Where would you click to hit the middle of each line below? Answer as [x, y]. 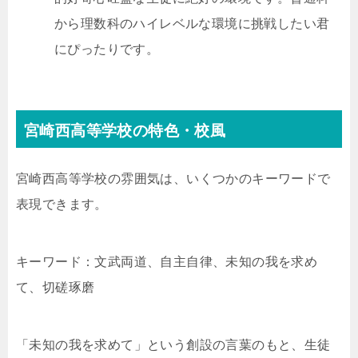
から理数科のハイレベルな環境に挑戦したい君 [192, 24]
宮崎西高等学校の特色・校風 [125, 131]
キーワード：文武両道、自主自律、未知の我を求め [167, 262]
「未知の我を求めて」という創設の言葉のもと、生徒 [173, 345]
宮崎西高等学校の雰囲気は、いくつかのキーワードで [173, 179]
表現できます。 [62, 204]
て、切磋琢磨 [56, 287]
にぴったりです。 [107, 49]
